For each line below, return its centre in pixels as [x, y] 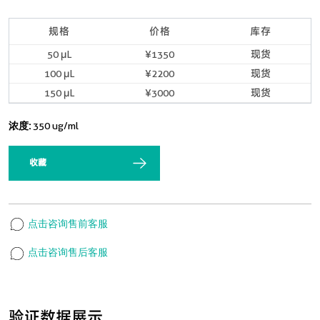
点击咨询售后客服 [67, 252]
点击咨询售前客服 [67, 224]
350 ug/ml [56, 126]
